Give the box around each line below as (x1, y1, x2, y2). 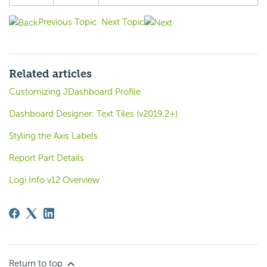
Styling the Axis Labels (9, 130, 98, 141)
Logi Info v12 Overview (9, 174, 100, 185)
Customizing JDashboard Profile (9, 86, 141, 97)
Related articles (9, 67, 92, 80)
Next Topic (101, 16, 144, 27)
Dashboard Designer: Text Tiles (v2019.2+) (9, 108, 178, 119)
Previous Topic (38, 16, 97, 27)
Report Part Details (9, 152, 84, 163)
